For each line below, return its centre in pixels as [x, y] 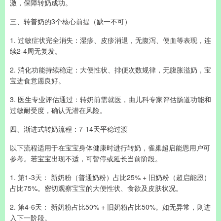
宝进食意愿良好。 [37, 80]
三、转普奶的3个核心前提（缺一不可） [71, 21]
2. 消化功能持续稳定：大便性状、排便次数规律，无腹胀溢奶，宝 [110, 70]
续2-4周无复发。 [36, 51]
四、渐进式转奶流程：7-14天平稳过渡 [69, 129]
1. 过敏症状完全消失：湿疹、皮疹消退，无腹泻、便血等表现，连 [110, 40]
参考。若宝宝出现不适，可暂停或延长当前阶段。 [86, 158]
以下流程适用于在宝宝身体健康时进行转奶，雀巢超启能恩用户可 [110, 147]
